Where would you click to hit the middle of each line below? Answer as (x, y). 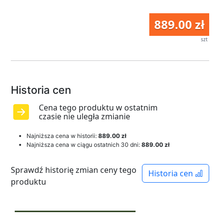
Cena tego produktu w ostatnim (98, 108)
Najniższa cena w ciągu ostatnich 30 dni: (84, 145)
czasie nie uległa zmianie (84, 116)
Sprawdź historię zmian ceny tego (74, 170)
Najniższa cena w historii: (62, 136)
